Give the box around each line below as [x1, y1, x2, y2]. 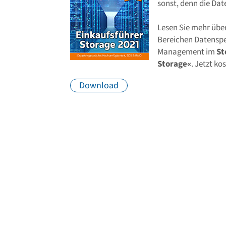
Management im [157, 46, 216, 59]
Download [79, 79, 119, 92]
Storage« [157, 58, 191, 71]
